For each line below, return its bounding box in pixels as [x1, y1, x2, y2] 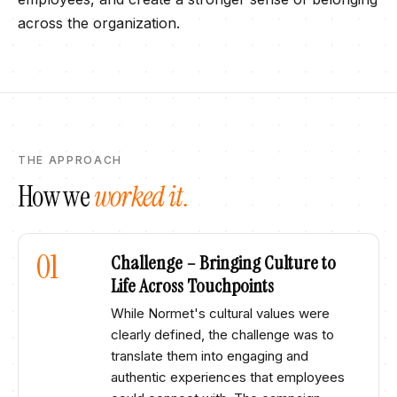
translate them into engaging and [111, 347, 308, 364]
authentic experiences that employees [111, 369, 345, 385]
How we [18, 178, 94, 215]
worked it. [93, 178, 190, 215]
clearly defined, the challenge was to [111, 326, 334, 343]
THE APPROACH [18, 153, 123, 167]
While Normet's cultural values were [111, 305, 330, 322]
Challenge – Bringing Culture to [111, 250, 336, 276]
